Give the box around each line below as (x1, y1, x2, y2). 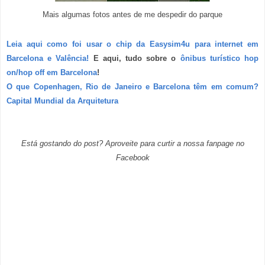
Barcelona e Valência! (7, 54, 89, 63)
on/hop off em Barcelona (7, 68, 97, 77)
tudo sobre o (125, 54, 180, 63)
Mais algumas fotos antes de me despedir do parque (43, 10, 222, 20)
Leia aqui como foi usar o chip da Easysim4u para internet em (7, 40, 258, 49)
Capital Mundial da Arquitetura (7, 96, 118, 106)
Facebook (115, 153, 150, 163)
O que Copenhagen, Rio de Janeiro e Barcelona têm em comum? (7, 82, 258, 92)
